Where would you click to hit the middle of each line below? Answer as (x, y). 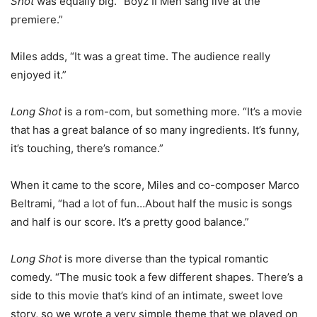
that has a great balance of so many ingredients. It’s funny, (155, 130)
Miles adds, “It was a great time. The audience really (140, 57)
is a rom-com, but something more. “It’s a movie (182, 112)
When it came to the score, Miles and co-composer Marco (155, 185)
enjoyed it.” (39, 75)
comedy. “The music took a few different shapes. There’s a (157, 277)
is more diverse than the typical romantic (165, 259)
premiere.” (37, 20)
